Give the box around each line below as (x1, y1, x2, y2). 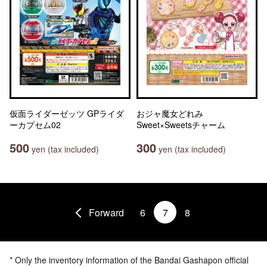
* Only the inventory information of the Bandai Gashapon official (10, 254, 249, 266)
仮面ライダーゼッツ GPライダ (10, 107, 124, 119)
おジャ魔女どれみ (136, 107, 203, 119)
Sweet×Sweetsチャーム (136, 119, 225, 131)
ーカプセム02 (10, 119, 61, 131)
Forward (89, 205, 124, 219)
